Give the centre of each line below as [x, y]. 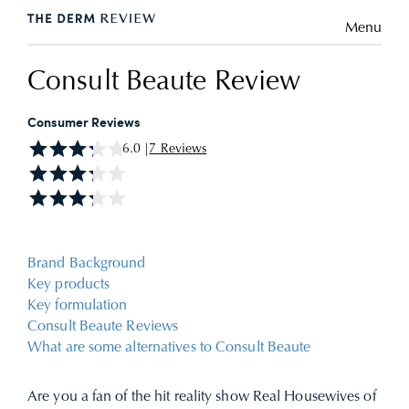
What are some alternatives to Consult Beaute [169, 348]
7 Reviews [178, 150]
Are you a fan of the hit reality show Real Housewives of [202, 397]
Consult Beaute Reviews [103, 327]
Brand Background [87, 264]
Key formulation [79, 306]
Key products [69, 285]
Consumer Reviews [84, 123]
